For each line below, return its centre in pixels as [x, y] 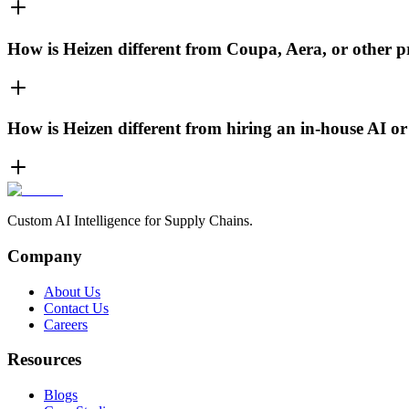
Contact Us [76, 308]
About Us [72, 291]
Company [45, 256]
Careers [66, 324]
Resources [44, 360]
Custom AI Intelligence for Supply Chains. [130, 221]
